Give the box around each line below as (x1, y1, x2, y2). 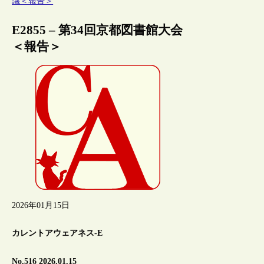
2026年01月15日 (12, 200, 70, 210)
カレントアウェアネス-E (12, 229, 103, 238)
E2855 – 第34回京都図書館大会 (12, 22, 183, 37)
